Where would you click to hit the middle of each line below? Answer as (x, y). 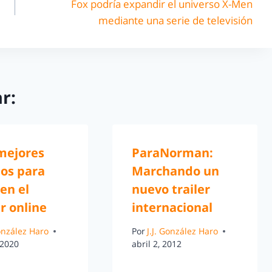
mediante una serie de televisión (175, 21)
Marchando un (175, 171)
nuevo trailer (171, 189)
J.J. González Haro (182, 231)
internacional (172, 207)
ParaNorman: (172, 152)
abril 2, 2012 (156, 244)
